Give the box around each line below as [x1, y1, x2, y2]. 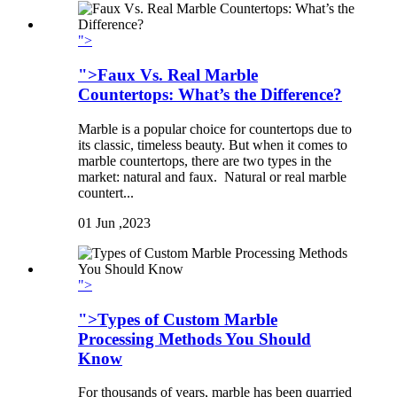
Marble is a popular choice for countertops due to [78, 121, 352, 136]
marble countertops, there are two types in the [78, 152, 331, 168]
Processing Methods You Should [78, 329, 311, 348]
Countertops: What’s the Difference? [78, 85, 342, 105]
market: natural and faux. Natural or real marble [78, 168, 346, 184]
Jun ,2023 [96, 214, 151, 230]
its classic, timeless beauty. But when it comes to [78, 136, 347, 152]
